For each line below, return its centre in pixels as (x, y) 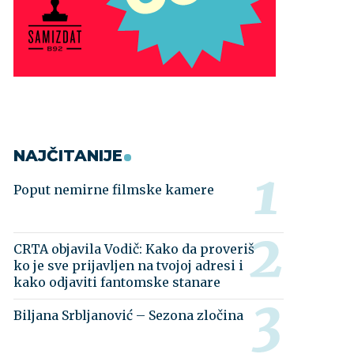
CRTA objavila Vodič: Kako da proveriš (134, 249)
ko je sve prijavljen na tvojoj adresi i (129, 265)
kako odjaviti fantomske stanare (117, 282)
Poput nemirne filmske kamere (114, 190)
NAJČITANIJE (68, 156)
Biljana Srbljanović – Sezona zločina (129, 315)
